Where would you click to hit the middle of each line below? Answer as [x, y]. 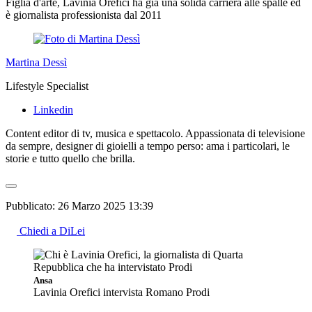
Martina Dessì [36, 62]
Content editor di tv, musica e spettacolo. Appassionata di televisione [155, 133]
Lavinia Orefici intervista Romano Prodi [122, 292]
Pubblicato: [32, 205]
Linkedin [53, 109]
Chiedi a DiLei [52, 231]
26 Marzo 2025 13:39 [106, 205]
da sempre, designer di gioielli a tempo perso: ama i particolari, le [148, 146]
